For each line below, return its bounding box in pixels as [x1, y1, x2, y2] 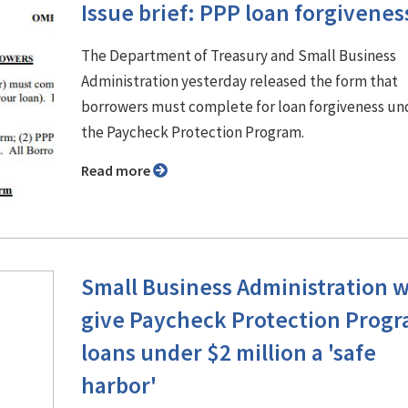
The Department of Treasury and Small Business [81, 45, 396, 66]
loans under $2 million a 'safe [81, 337, 376, 367]
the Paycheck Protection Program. [81, 121, 304, 142]
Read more [89, 160, 153, 179]
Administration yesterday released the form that [81, 70, 398, 91]
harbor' [81, 370, 157, 400]
